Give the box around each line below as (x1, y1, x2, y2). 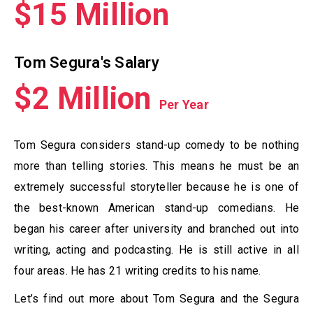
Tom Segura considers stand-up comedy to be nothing (14, 138, 299, 152)
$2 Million (14, 80, 159, 117)
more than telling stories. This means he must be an (14, 159, 299, 173)
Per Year (159, 97, 209, 112)
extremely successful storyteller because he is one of (14, 180, 299, 194)
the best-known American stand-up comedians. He (14, 201, 299, 215)
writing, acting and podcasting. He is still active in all (14, 243, 299, 257)
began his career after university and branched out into (14, 222, 299, 236)
